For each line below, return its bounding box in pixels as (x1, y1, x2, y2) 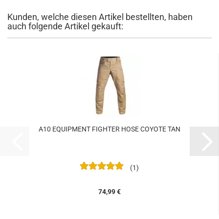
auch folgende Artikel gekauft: (7, 21, 123, 32)
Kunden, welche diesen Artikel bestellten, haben (7, 12, 193, 22)
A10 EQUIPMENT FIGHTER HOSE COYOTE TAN (38, 125, 180, 133)
